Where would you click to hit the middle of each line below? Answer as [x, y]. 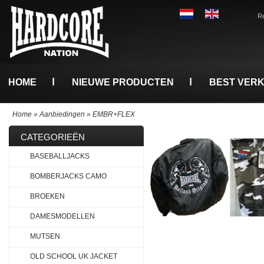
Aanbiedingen [62, 114]
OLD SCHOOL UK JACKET [74, 256]
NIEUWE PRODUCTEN [123, 82]
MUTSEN [45, 236]
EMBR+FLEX [114, 114]
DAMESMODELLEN [62, 216]
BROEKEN [47, 196]
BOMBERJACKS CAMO [68, 176]
